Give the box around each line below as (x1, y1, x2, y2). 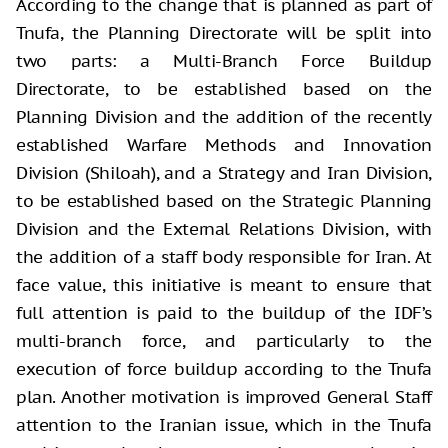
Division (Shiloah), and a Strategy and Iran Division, (16, 161, 432, 184)
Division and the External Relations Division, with (16, 217, 432, 240)
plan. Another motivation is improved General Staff (16, 385, 432, 408)
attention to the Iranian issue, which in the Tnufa (16, 413, 432, 436)
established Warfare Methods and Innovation (16, 133, 432, 156)
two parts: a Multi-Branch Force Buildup (16, 49, 432, 72)
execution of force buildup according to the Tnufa (16, 357, 432, 380)
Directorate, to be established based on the (16, 77, 432, 100)
